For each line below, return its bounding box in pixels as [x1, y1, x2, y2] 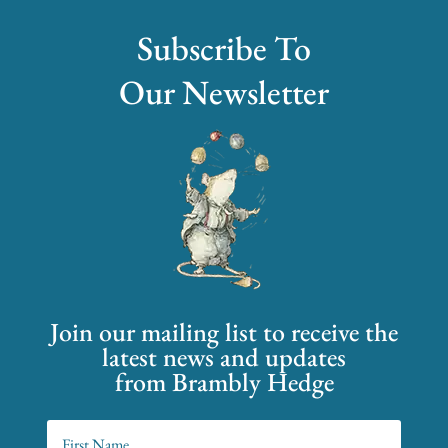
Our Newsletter [119, 70, 329, 115]
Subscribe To [137, 26, 311, 71]
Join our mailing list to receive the [50, 315, 398, 350]
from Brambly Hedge [114, 365, 334, 400]
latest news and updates [102, 340, 346, 375]
